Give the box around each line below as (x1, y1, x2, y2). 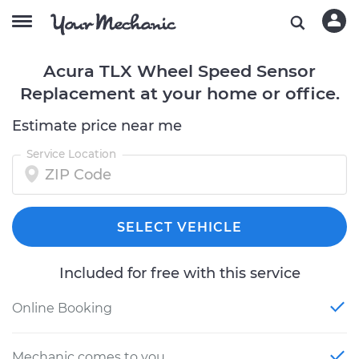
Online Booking (12, 301, 112, 316)
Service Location (26, 147, 117, 161)
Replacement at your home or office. (19, 83, 340, 103)
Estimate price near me (12, 117, 182, 135)
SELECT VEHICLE (117, 220, 242, 235)
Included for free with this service (58, 264, 301, 282)
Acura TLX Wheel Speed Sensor (43, 61, 316, 81)
